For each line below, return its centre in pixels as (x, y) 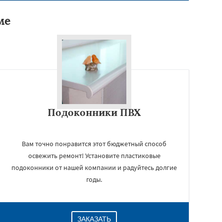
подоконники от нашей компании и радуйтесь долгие (94, 167)
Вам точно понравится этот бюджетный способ (94, 144)
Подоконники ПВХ (94, 112)
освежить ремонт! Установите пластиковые (94, 156)
